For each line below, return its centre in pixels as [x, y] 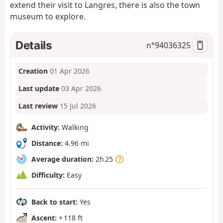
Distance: [47, 143]
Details [34, 45]
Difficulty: [48, 175]
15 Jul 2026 [78, 106]
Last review [38, 106]
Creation [33, 71]
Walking [74, 127]
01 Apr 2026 [70, 71]
